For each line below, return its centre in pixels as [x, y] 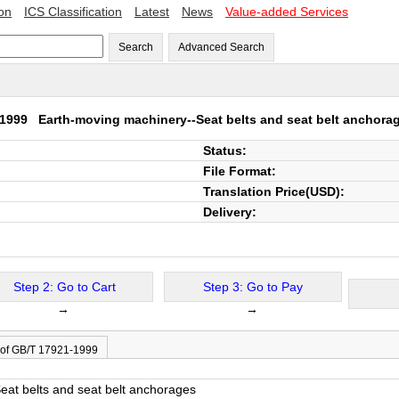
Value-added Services [287, 12]
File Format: [240, 171]
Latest [152, 12]
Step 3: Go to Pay [253, 287]
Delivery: [230, 212]
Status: [225, 151]
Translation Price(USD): [274, 191]
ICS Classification [73, 12]
